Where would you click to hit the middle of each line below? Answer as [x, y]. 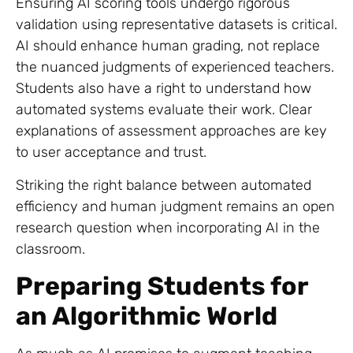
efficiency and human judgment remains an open [175, 206]
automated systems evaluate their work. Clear [164, 110]
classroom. [50, 249]
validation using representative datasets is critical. [176, 25]
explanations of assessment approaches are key [171, 131]
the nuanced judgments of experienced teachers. [175, 67]
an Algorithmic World [147, 316]
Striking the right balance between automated [163, 185]
